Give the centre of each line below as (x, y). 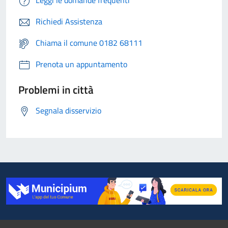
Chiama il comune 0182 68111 (89, 43)
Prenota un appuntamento (81, 64)
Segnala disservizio (68, 111)
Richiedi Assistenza (69, 22)
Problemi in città (56, 90)
